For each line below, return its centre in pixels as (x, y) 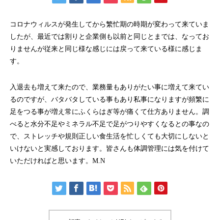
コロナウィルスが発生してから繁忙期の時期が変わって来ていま (110, 24)
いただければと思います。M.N (57, 161)
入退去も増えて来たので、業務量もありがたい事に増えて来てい (110, 87)
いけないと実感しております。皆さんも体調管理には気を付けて (110, 149)
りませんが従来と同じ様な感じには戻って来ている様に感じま (106, 49)
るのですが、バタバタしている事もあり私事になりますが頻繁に (110, 99)
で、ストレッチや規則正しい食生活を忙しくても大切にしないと (110, 136)
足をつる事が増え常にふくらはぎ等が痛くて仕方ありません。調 (110, 112)
